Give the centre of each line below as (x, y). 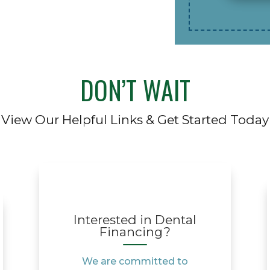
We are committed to (135, 262)
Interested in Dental (135, 220)
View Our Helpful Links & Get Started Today (135, 119)
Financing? (135, 232)
